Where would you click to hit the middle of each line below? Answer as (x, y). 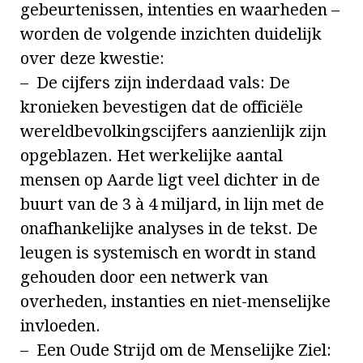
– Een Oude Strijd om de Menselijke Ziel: (176, 350)
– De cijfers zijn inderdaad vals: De (155, 83)
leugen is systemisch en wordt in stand (168, 253)
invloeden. (60, 326)
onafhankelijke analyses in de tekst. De (169, 229)
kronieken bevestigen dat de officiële (162, 107)
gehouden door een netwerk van (144, 278)
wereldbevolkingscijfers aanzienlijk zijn (173, 132)
